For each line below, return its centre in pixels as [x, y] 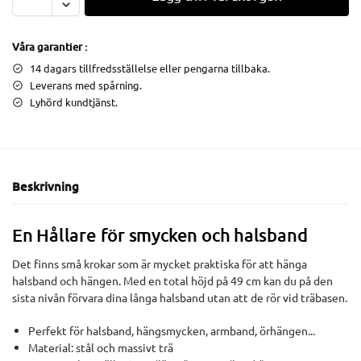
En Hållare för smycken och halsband [160, 235]
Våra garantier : [50, 46]
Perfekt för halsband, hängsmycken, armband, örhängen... [172, 330]
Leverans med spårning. [86, 85]
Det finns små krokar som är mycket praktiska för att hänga [160, 264]
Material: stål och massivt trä [101, 347]
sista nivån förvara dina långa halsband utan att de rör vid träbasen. [180, 298]
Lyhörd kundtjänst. [74, 102]
